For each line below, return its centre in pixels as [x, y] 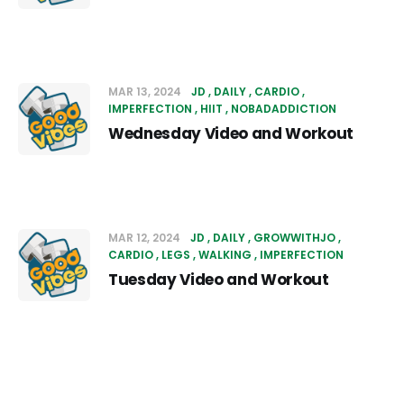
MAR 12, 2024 [146, 238]
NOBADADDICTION [284, 109]
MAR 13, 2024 [146, 92]
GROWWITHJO [294, 238]
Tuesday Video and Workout [219, 280]
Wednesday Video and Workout [231, 133]
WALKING [225, 255]
